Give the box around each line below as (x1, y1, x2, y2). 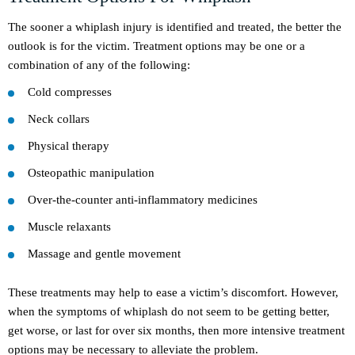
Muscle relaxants (28, 220, 111, 234)
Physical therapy (28, 139, 109, 153)
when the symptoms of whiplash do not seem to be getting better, (8, 305, 330, 319)
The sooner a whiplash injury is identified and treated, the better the (8, 21, 342, 34)
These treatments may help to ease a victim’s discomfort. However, (8, 286, 338, 300)
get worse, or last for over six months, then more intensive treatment (8, 324, 345, 338)
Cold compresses (28, 86, 112, 99)
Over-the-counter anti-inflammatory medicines (28, 193, 258, 207)
